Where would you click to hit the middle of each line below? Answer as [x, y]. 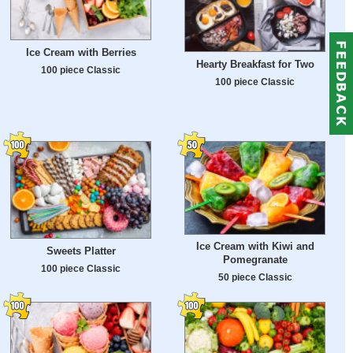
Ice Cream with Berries [81, 53]
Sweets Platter [81, 251]
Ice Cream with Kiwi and [255, 247]
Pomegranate [255, 260]
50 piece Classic [255, 277]
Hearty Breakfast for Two [255, 64]
